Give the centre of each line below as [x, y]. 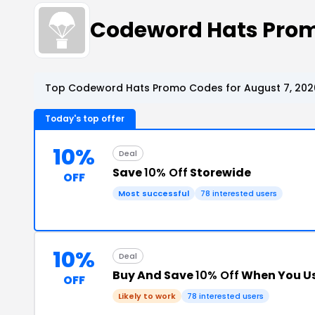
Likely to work [147, 296]
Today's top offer [85, 118]
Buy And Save [154, 275]
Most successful [154, 193]
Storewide [219, 173]
